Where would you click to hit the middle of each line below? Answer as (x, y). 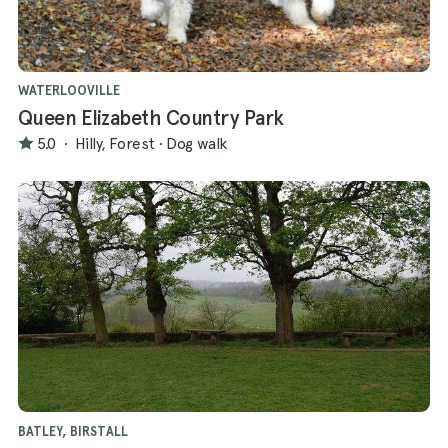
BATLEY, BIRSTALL (73, 431)
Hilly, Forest (114, 143)
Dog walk (196, 143)
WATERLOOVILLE (69, 91)
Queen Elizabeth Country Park (151, 118)
